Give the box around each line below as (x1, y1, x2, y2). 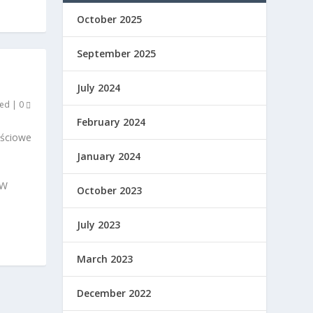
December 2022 (77, 286, 152, 300)
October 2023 (77, 183, 143, 197)
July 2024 (77, 80, 121, 94)
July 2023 (77, 217, 121, 231)
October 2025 (77, 12, 143, 26)
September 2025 (77, 46, 156, 60)
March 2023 (77, 252, 133, 265)
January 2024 (77, 149, 141, 163)
